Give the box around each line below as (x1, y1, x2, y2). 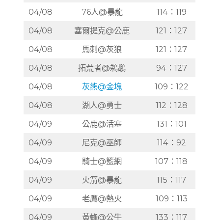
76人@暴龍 (81, 6, 123, 17)
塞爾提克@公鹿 (74, 25, 130, 35)
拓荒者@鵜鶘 (78, 62, 126, 73)
